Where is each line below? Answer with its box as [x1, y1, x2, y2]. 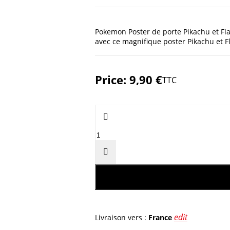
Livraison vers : [94, 213, 148, 223]
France [148, 213, 172, 223]
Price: [94, 72, 129, 88]
